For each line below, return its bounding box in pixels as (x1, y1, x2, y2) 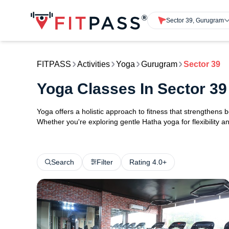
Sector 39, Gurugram (166, 16, 224, 24)
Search (51, 158, 74, 166)
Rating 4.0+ (129, 158, 167, 166)
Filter (97, 158, 113, 166)
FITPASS (37, 60, 71, 68)
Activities (77, 60, 110, 68)
